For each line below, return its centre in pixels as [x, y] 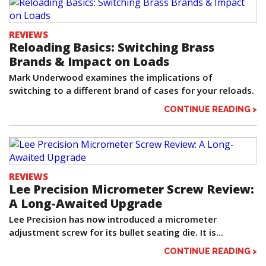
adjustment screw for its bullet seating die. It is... [116, 232]
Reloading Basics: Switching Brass [112, 47]
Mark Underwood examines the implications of [111, 77]
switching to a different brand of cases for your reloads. [132, 91]
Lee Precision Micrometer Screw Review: [132, 189]
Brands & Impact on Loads [89, 62]
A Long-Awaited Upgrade [85, 204]
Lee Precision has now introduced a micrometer [113, 219]
